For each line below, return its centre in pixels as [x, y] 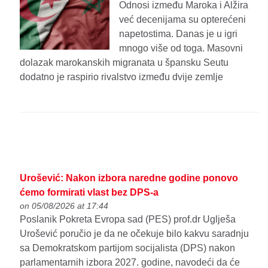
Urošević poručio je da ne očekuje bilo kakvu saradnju [135, 233]
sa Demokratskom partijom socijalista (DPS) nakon [128, 248]
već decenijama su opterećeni [183, 20]
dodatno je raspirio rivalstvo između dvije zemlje [122, 77]
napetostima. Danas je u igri [179, 34]
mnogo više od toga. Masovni [181, 48]
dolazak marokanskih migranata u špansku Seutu [124, 63]
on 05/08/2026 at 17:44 [64, 205]
